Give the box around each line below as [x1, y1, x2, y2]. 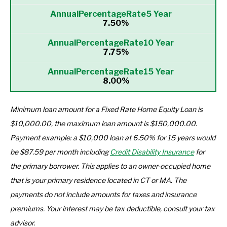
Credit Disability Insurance [110, 147, 194, 156]
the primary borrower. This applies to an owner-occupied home [10, 162, 210, 170]
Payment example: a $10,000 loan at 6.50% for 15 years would [10, 133, 215, 142]
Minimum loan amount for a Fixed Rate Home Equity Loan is [10, 105, 203, 113]
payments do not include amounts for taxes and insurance [10, 190, 197, 199]
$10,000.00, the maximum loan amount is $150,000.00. [10, 119, 197, 128]
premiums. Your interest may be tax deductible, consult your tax [10, 204, 215, 213]
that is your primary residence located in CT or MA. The [10, 176, 186, 184]
